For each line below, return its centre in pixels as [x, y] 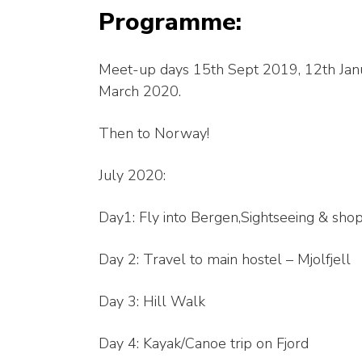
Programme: [170, 23]
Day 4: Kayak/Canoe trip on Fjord [204, 344]
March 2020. [140, 92]
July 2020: [132, 176]
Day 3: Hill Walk [152, 302]
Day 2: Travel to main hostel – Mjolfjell [225, 260]
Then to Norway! [154, 134]
